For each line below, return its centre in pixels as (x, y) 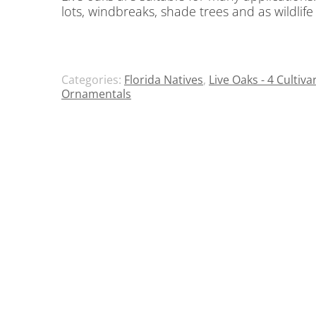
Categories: (93, 79)
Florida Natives (164, 79)
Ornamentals (96, 93)
